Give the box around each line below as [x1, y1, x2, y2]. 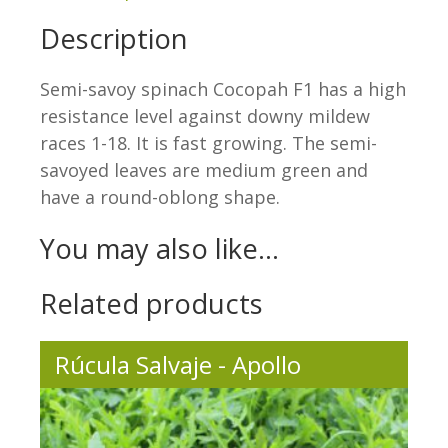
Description [40, 20, 188, 58]
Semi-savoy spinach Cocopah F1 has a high [40, 77, 406, 102]
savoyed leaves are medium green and [40, 158, 368, 183]
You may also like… [40, 230, 279, 268]
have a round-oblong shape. [40, 185, 280, 210]
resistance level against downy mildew [40, 104, 370, 129]
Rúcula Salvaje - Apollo [55, 348, 301, 382]
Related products [40, 285, 263, 323]
